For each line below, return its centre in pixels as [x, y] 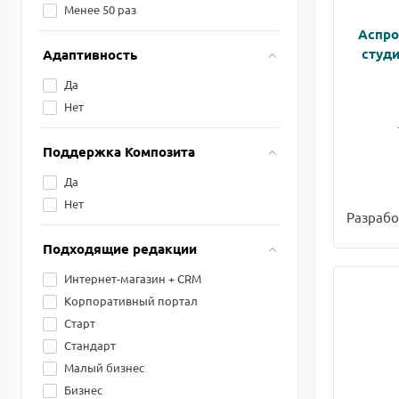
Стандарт [90, 345]
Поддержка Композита [119, 151]
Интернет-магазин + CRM [133, 278]
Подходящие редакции [120, 248]
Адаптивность [90, 54]
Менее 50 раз [100, 9]
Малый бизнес [104, 367]
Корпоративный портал [131, 301]
